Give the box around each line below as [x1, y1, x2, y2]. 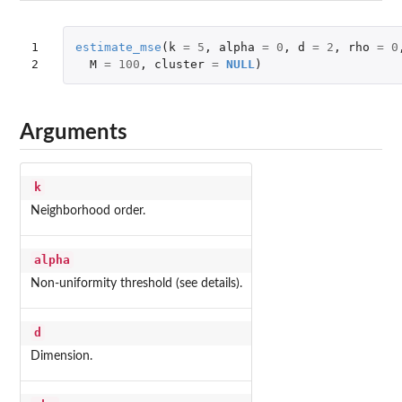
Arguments [20, 121, 127, 144]
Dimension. [30, 350, 92, 363]
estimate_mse [74, 39, 162, 54]
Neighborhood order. [30, 205, 145, 218]
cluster [153, 57, 205, 71]
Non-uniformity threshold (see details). [30, 277, 242, 291]
